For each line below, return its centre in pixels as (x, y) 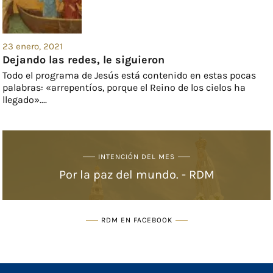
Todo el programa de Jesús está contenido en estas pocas (129, 76)
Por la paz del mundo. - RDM (136, 175)
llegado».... (25, 100)
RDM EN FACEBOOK (136, 220)
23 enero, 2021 (33, 47)
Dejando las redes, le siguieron (84, 60)
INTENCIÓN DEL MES (136, 156)
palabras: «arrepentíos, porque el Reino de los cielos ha (124, 88)
